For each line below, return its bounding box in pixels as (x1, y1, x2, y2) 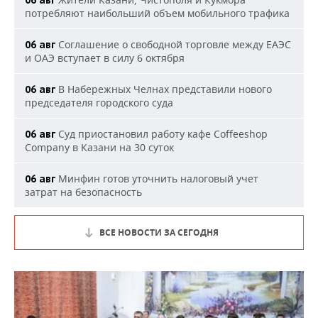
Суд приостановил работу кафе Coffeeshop (55, 127, 268, 141)
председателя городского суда (25, 96, 173, 109)
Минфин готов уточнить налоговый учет (55, 172, 258, 185)
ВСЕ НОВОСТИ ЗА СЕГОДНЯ (99, 226, 219, 238)
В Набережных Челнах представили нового (55, 82, 272, 96)
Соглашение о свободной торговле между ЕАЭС (55, 38, 291, 51)
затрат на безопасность (25, 185, 142, 199)
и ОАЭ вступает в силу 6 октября (25, 51, 185, 65)
